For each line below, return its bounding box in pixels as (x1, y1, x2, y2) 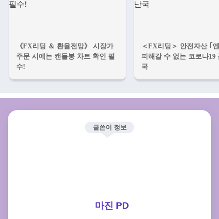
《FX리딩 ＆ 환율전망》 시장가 (16, 42, 113, 50)
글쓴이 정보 (92, 124, 127, 131)
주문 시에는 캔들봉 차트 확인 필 (16, 52, 115, 61)
